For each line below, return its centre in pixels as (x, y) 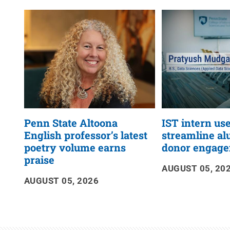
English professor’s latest (85, 135)
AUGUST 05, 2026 (61, 180)
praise (39, 159)
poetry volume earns (75, 147)
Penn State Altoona (71, 122)
